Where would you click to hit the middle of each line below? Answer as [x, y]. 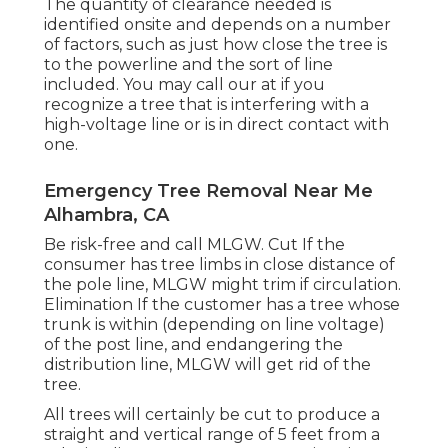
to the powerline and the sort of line [188, 65]
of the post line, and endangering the [193, 345]
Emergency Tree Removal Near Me [208, 191]
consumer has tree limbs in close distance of [219, 265]
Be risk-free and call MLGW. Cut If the [194, 245]
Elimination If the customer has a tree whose [222, 305]
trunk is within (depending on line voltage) [214, 325]
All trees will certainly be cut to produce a [212, 415]
